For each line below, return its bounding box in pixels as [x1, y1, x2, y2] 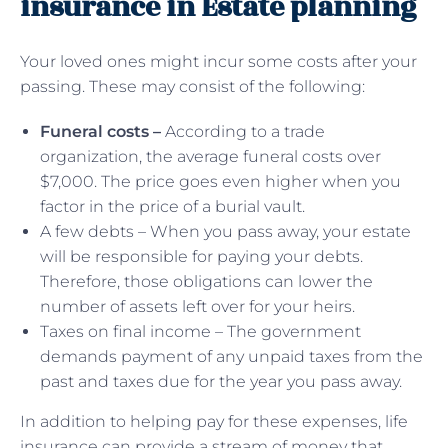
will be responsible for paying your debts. [40, 246, 363, 266]
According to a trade [165, 121, 325, 141]
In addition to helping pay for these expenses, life [20, 411, 408, 431]
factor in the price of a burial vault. [40, 196, 305, 216]
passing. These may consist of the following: [20, 76, 365, 96]
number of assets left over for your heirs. [40, 296, 355, 316]
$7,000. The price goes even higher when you [40, 171, 401, 191]
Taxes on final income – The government [40, 321, 361, 341]
